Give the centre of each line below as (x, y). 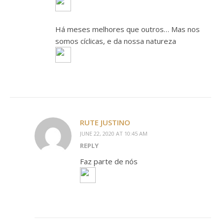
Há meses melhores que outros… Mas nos (128, 29)
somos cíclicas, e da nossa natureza (116, 41)
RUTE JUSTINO (105, 122)
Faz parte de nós (109, 161)
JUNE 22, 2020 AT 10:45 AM (114, 133)
